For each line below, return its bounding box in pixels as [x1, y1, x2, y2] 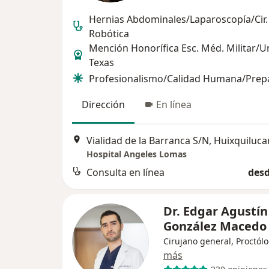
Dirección [82, 98, 125, 112]
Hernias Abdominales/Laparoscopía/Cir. [89, 13, 268, 26]
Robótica [89, 27, 129, 41]
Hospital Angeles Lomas [86, 148, 187, 160]
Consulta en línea [86, 165, 165, 179]
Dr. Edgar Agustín [163, 202, 268, 219]
